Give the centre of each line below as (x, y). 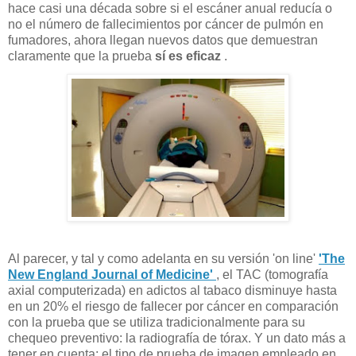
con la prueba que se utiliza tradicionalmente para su (157, 322)
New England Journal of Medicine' (112, 274)
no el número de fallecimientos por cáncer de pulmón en (166, 24)
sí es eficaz (190, 56)
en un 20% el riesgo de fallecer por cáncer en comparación (173, 306)
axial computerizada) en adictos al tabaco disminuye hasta (172, 290)
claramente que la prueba (81, 56)
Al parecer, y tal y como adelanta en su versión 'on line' (163, 258)
